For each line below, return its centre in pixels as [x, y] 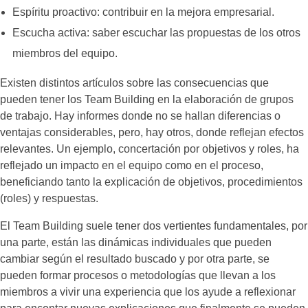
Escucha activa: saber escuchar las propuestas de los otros [156, 33]
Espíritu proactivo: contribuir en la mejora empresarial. [143, 12]
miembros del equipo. [65, 54]
